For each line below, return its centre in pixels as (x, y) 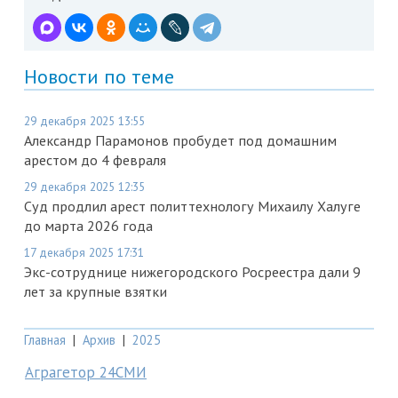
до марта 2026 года (88, 226)
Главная (45, 340)
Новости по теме (99, 77)
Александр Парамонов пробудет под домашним (180, 141)
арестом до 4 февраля (95, 160)
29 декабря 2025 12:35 (84, 187)
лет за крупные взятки (96, 292)
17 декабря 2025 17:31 (84, 253)
